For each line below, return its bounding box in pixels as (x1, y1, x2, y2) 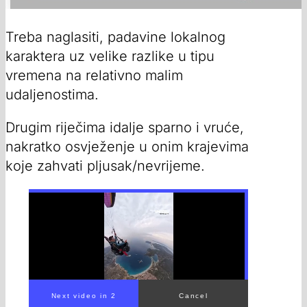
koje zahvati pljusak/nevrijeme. (5, 157, 205, 174)
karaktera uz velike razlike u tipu (5, 47, 214, 64)
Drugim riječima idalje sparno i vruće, (5, 119, 244, 136)
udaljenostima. (5, 86, 99, 103)
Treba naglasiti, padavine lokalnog (5, 28, 225, 45)
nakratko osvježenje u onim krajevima (5, 138, 249, 155)
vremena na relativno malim (5, 66, 183, 84)
